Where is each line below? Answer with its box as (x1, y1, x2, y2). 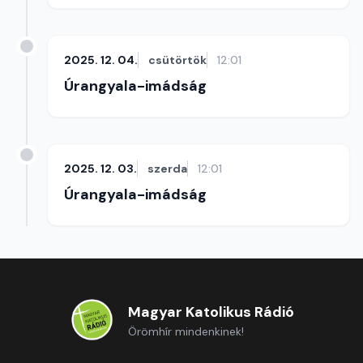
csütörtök (148, 53, 207, 67)
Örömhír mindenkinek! (127, 324, 244, 339)
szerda (147, 161, 187, 176)
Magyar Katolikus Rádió (127, 302, 294, 322)
